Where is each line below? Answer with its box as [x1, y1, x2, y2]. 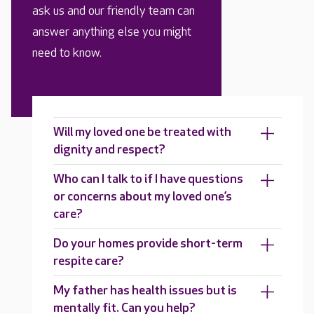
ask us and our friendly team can [32, 3, 195, 18]
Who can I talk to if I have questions [53, 171, 243, 186]
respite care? [53, 253, 124, 268]
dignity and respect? [53, 142, 165, 157]
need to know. [32, 45, 102, 60]
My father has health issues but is [53, 282, 237, 298]
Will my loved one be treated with [53, 124, 231, 139]
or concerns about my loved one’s [53, 189, 232, 204]
